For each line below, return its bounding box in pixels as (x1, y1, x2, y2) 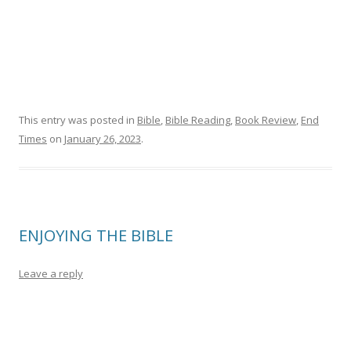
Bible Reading (165, 113, 230, 127)
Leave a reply (19, 266, 83, 280)
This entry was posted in (19, 113, 137, 127)
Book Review (235, 113, 296, 127)
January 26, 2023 (64, 132, 141, 146)
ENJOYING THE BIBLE (19, 225, 173, 246)
